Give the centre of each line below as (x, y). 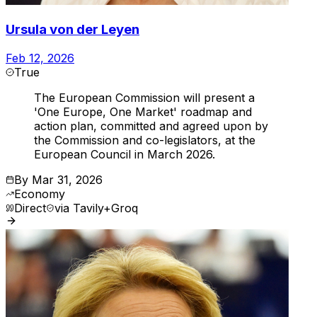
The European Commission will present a (144, 97)
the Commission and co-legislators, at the (145, 140)
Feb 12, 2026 (40, 58)
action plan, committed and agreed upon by (151, 126)
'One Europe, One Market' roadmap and (143, 111)
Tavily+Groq (105, 208)
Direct (30, 208)
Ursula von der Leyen (73, 29)
